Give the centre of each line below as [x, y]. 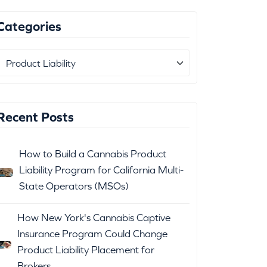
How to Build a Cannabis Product [93, 154]
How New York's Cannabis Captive [94, 218]
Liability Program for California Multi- [102, 170]
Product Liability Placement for [86, 250]
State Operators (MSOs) [74, 186]
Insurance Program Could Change [93, 234]
